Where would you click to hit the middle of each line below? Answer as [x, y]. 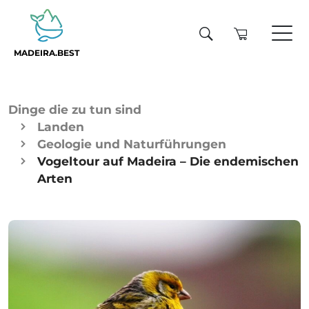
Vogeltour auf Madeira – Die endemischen [168, 161]
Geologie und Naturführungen [132, 144]
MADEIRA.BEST [47, 53]
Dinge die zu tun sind [75, 109]
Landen [61, 127]
